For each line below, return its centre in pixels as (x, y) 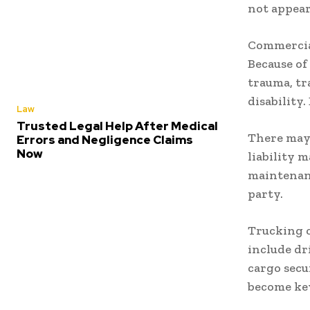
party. (265, 194)
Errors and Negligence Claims (105, 140)
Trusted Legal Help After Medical (117, 126)
